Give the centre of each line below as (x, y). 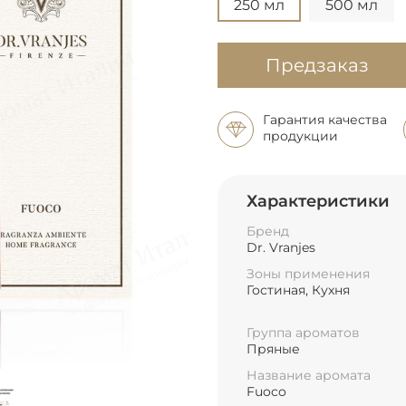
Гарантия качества (325, 119)
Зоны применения (308, 274)
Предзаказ (317, 66)
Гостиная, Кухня (298, 290)
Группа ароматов (303, 333)
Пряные (273, 349)
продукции (300, 135)
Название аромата (309, 376)
